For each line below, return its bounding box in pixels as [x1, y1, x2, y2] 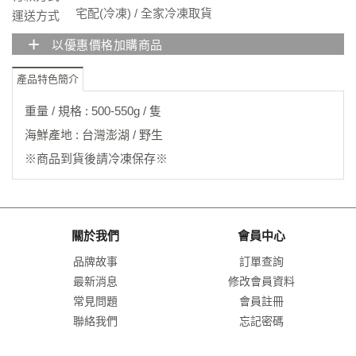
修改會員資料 [227, 274, 295, 288]
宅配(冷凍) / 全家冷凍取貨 [75, 6, 212, 20]
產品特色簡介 [17, 72, 79, 85]
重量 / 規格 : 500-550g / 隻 [25, 103, 161, 118]
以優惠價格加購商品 [52, 37, 163, 52]
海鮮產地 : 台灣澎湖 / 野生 [25, 127, 163, 141]
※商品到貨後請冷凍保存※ [25, 151, 168, 165]
